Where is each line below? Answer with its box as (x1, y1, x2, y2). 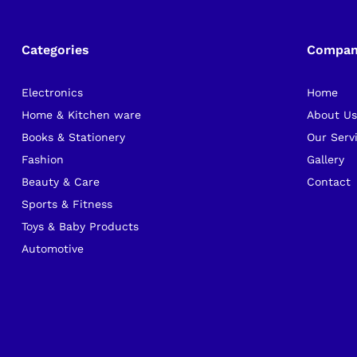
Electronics (21, 86, 83, 100)
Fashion (21, 153, 64, 167)
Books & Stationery (21, 131, 125, 144)
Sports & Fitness (21, 198, 112, 211)
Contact (307, 175, 351, 189)
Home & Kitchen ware (21, 108, 141, 122)
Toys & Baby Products (21, 220, 139, 233)
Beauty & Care (21, 175, 100, 189)
